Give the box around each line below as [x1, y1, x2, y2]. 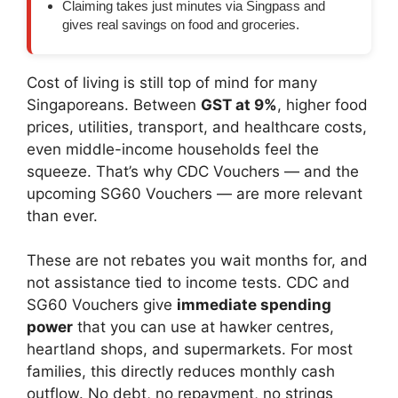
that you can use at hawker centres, [73, 318, 334, 337]
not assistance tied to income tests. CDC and [27, 274, 350, 292]
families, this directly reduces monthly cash [27, 362, 335, 381]
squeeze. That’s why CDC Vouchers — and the [27, 162, 359, 180]
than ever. [27, 206, 98, 225]
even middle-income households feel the [27, 139, 319, 158]
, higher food [277, 95, 368, 114]
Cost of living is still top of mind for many [27, 73, 317, 92]
